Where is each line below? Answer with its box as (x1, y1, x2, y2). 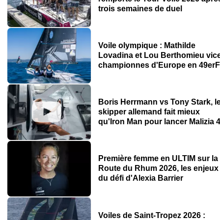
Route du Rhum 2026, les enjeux (98, 164, 219, 173)
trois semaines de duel (98, 4, 182, 13)
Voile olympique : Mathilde (98, 41, 195, 50)
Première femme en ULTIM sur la (98, 154, 218, 163)
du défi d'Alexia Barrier (98, 174, 183, 183)
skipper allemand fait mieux (98, 108, 200, 116)
